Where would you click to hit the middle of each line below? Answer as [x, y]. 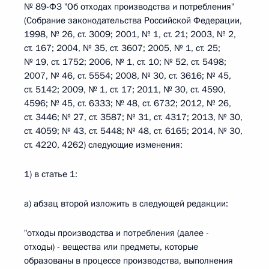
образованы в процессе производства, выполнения [128, 261]
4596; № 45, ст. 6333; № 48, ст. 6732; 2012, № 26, [128, 103]
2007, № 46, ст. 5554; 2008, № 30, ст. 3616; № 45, [128, 76]
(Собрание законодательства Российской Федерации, [133, 20]
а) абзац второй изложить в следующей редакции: [126, 204]
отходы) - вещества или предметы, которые [111, 247]
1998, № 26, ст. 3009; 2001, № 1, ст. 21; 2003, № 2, [130, 34]
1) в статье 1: [51, 174]
